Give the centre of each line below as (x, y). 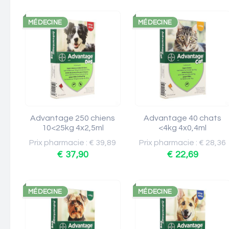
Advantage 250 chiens (73, 118)
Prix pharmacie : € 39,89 (73, 143)
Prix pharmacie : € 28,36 (183, 143)
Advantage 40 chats (183, 118)
